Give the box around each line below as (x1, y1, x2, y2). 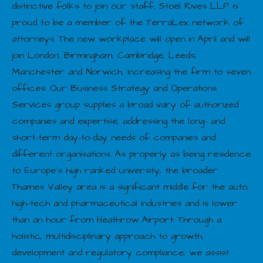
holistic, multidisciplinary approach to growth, (12, 229, 204, 242)
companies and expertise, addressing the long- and (12, 114, 225, 127)
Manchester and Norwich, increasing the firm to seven (12, 65, 251, 78)
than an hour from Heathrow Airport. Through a (12, 213, 221, 226)
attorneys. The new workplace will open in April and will (12, 32, 250, 45)
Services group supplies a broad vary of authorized (12, 97, 238, 111)
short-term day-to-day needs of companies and (12, 130, 215, 144)
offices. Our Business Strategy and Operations (12, 81, 217, 95)
